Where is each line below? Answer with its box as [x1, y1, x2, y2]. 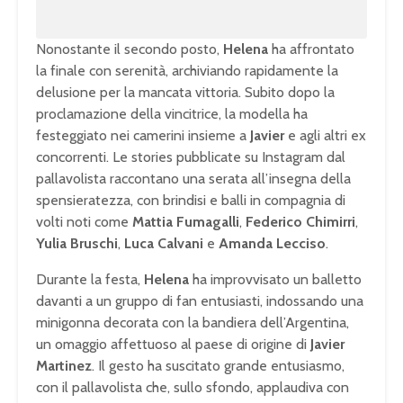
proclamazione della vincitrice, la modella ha [36, 105, 308, 123]
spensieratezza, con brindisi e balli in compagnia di [36, 192, 345, 210]
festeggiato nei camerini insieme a [36, 127, 250, 145]
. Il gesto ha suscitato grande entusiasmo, [92, 357, 345, 375]
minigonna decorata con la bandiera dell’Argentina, [36, 314, 349, 332]
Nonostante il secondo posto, [36, 40, 223, 58]
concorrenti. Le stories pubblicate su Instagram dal [36, 148, 345, 166]
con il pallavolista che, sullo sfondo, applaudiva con [36, 379, 349, 397]
